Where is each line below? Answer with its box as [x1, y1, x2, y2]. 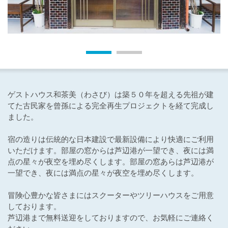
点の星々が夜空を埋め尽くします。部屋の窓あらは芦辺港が [8, 157, 214, 166]
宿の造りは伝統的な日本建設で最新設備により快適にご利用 [8, 134, 214, 144]
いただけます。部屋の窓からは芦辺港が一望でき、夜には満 [8, 146, 214, 155]
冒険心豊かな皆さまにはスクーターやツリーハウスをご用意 [8, 190, 214, 199]
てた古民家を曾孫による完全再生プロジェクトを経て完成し [8, 101, 214, 110]
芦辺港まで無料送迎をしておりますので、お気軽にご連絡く [8, 213, 214, 222]
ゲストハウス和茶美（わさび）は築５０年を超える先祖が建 [8, 90, 214, 99]
